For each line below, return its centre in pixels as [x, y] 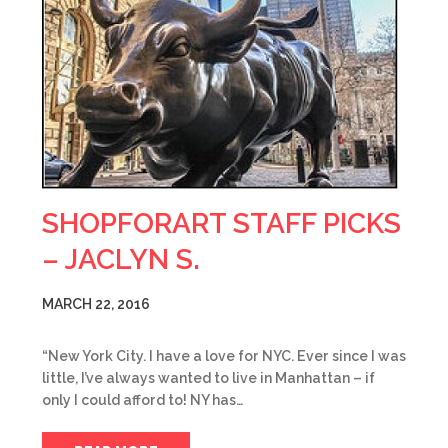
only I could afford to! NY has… [142, 400]
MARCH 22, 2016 [96, 304]
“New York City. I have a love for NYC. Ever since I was [224, 356]
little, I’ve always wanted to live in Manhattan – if [208, 378]
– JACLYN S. [121, 259]
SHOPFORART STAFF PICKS [221, 223]
